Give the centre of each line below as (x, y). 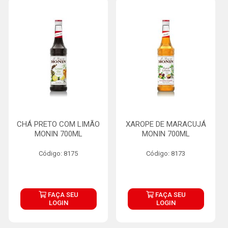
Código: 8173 (166, 153)
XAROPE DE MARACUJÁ (166, 124)
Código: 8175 (58, 153)
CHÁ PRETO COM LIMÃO (58, 124)
